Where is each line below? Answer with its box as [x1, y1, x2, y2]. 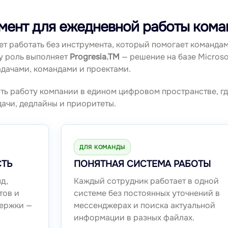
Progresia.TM [70, 51, 120, 63]
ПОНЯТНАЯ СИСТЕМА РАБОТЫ [73, 158, 211, 170]
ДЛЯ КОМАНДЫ [79, 144, 126, 151]
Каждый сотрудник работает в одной [73, 176, 219, 187]
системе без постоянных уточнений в [73, 188, 220, 199]
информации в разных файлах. [73, 212, 194, 223]
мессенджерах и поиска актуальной [73, 200, 215, 211]
